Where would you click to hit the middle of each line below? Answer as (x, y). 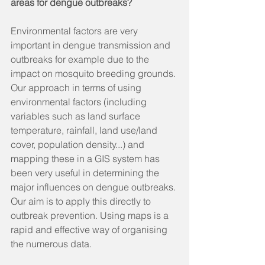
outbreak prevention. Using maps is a (91, 215)
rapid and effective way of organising (90, 230)
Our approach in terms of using (77, 88)
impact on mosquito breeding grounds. (94, 73)
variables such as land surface (77, 116)
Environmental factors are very (75, 31)
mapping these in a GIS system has (86, 159)
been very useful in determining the (86, 173)
